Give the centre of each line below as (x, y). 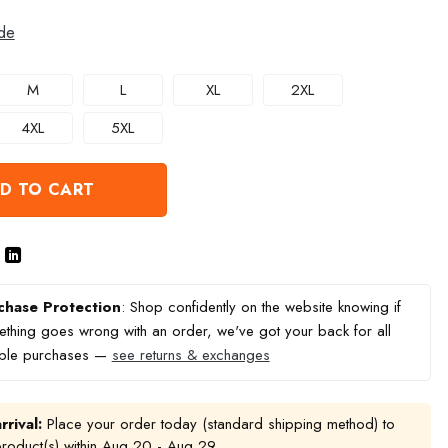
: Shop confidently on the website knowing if (260, 306)
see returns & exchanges (190, 354)
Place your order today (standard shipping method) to (218, 423)
